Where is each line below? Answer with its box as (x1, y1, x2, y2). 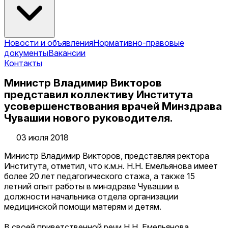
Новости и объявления (4, 37, 93, 48)
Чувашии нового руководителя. (4, 111, 173, 124)
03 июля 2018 (16, 132, 69, 143)
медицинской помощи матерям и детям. (4, 202, 161, 212)
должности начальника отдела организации (4, 191, 178, 202)
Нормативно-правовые (93, 37, 184, 48)
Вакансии (48, 47, 85, 58)
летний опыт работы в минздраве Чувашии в (4, 181, 179, 192)
